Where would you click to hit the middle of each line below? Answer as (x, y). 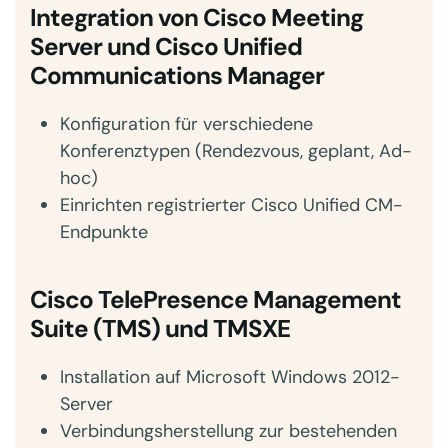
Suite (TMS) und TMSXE (160, 329)
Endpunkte (104, 232)
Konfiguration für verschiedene (186, 124)
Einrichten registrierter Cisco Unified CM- (231, 205)
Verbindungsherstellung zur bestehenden (228, 431)
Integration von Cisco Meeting (196, 18)
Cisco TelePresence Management (215, 300)
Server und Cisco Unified (166, 47)
